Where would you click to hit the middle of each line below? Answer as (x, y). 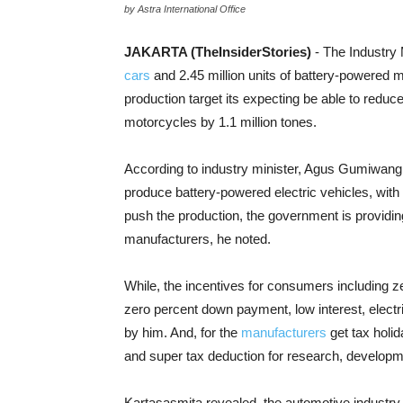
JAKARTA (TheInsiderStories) (219, 52)
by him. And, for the (183, 332)
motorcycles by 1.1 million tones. (220, 122)
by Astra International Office (185, 9)
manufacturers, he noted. (197, 239)
